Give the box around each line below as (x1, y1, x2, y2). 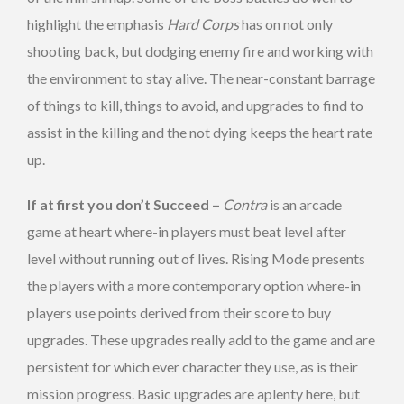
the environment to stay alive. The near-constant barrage (27, 69, 375, 87)
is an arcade (267, 195, 342, 213)
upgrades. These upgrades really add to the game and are (27, 330, 375, 348)
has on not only (239, 14, 333, 32)
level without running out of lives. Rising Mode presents (27, 249, 365, 267)
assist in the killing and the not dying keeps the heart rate (27, 123, 372, 141)
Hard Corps (167, 14, 239, 32)
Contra (223, 195, 267, 213)
